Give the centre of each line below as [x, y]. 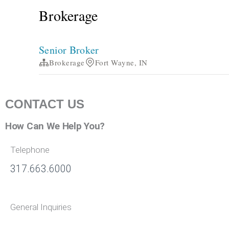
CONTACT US [45, 104]
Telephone [30, 150]
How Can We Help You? [55, 126]
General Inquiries [41, 207]
